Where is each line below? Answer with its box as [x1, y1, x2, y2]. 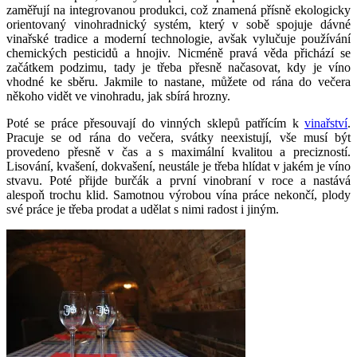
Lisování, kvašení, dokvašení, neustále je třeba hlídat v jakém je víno [6, 159, 351, 173]
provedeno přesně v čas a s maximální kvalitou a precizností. [6, 144, 351, 159]
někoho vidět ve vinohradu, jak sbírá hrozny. [6, 88, 230, 103]
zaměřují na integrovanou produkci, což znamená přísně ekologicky [6, 2, 351, 17]
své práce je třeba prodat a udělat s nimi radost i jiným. [6, 202, 279, 216]
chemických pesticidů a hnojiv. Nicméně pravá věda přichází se [6, 45, 351, 60]
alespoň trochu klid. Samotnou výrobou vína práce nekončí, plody [6, 187, 351, 202]
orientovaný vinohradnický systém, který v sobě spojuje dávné [6, 17, 351, 31]
